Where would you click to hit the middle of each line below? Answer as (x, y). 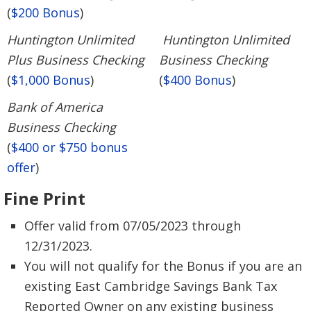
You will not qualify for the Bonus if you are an (163, 266)
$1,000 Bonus (51, 79)
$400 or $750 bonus (69, 147)
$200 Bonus (45, 12)
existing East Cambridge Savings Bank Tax (151, 286)
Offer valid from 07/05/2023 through (133, 225)
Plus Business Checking (76, 59)
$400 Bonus (197, 79)
